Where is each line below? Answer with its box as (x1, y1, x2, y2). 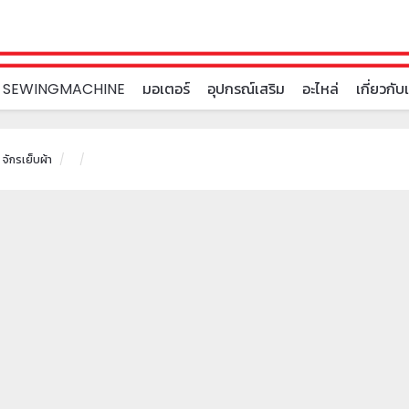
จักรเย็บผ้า (2, 152, 52, 167)
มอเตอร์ (142, 79, 190, 100)
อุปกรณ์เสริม (206, 79, 285, 100)
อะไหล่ (301, 79, 339, 100)
